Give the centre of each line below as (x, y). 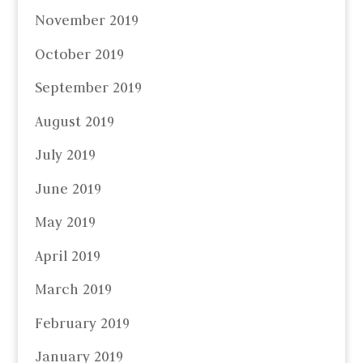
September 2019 (88, 88)
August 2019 (74, 121)
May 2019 (65, 222)
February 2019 (82, 323)
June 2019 (68, 188)
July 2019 (65, 155)
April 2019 (67, 256)
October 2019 (79, 54)
